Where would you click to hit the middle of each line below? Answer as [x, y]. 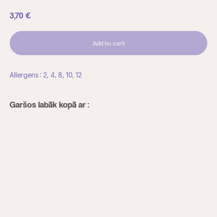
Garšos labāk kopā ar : [49, 104]
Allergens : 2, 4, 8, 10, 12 [46, 75]
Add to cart [108, 43]
